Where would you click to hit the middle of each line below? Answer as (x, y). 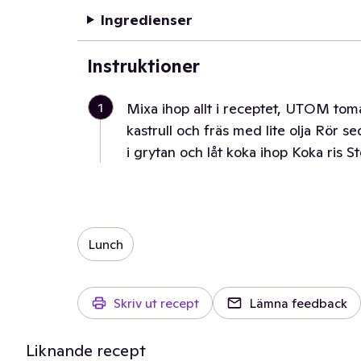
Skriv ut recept (156, 303)
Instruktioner (143, 66)
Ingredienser (146, 20)
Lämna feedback (298, 303)
